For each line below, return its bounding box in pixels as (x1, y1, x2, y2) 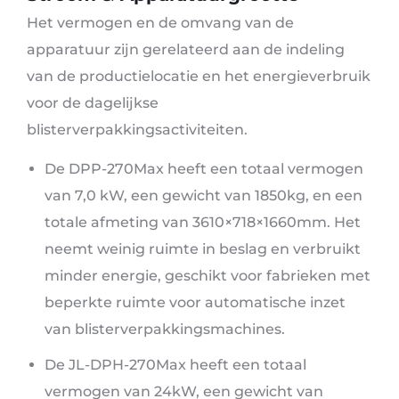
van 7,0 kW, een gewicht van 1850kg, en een (45, 187, 362, 205)
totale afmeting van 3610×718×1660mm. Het (45, 214, 361, 232)
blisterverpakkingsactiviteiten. (27, 121, 248, 139)
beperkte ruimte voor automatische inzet (45, 294, 346, 312)
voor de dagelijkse (27, 94, 159, 112)
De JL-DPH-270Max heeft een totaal (45, 356, 306, 374)
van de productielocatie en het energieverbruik (27, 68, 370, 85)
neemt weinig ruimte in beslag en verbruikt (45, 240, 361, 258)
